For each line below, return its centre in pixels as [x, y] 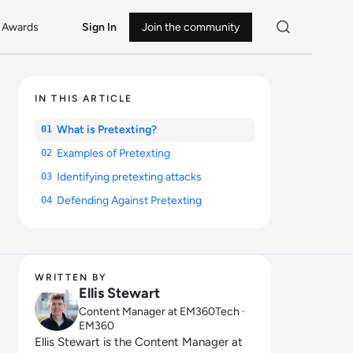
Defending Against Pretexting [130, 201]
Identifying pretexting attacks [129, 177]
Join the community [190, 27]
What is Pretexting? [108, 130]
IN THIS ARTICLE [84, 98]
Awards [20, 27]
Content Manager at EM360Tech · [162, 312]
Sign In [99, 27]
